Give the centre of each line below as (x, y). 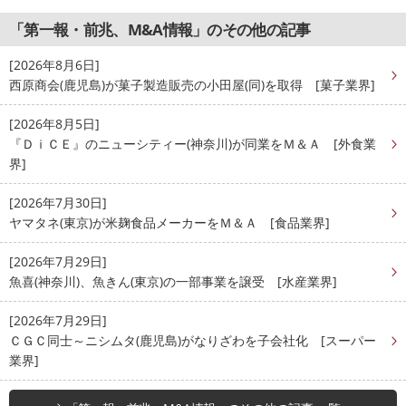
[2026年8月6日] (54, 64)
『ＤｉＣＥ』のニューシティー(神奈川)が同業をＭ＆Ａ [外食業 (193, 143)
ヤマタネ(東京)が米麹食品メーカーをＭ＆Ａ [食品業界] (169, 222)
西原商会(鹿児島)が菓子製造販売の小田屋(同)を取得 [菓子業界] (192, 84)
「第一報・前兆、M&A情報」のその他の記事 (160, 29)
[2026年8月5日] (54, 123)
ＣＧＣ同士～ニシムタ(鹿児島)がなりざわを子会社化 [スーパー (193, 340)
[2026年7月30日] (58, 202)
